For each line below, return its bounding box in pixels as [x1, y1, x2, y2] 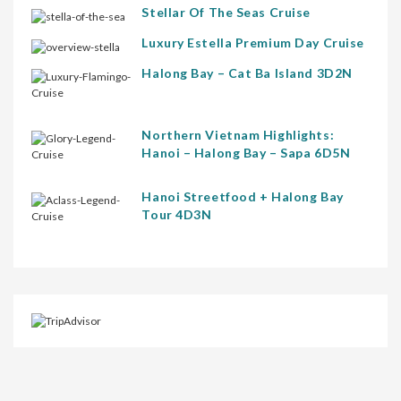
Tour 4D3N [141, 206, 212, 222]
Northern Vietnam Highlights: [141, 126, 335, 142]
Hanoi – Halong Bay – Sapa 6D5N [141, 144, 351, 160]
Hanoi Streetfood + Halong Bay [141, 188, 344, 204]
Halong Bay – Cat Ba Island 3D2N [141, 64, 353, 81]
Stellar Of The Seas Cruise [141, 4, 311, 20]
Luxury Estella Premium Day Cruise [141, 34, 364, 50]
